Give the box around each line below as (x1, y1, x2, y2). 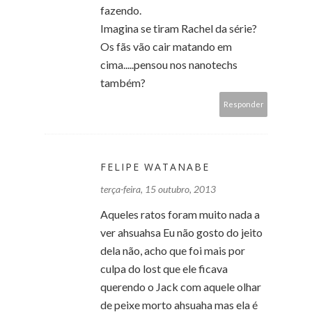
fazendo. (100, 3, 141, 17)
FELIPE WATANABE (100, 159, 210, 173)
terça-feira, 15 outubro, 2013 (100, 182, 216, 195)
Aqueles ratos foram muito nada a (100, 207, 260, 221)
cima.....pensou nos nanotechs (100, 57, 237, 71)
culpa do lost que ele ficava (100, 261, 228, 275)
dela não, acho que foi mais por (100, 243, 245, 257)
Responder (224, 99, 264, 109)
